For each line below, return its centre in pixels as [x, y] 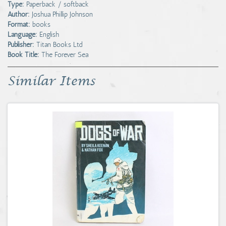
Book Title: [23, 55]
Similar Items [51, 81]
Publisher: [21, 45]
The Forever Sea [65, 55]
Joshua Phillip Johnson [62, 14]
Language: [22, 35]
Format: [19, 24]
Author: [19, 14]
